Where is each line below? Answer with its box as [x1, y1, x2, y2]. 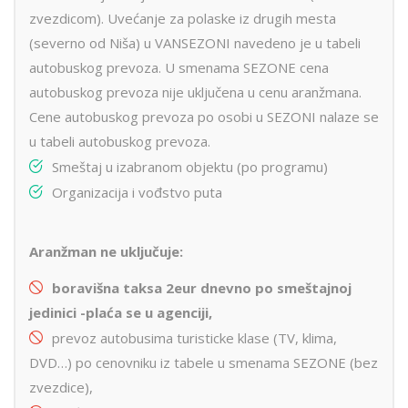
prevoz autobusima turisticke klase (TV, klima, [52, 329, 337, 348]
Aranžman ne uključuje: [29, 242, 183, 261]
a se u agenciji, [114, 303, 212, 322]
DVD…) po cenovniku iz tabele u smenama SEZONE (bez [29, 353, 378, 372]
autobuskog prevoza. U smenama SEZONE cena [29, 58, 329, 77]
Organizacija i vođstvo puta [52, 183, 222, 202]
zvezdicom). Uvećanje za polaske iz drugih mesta [29, 9, 336, 28]
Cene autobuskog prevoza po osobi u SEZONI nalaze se [29, 107, 379, 127]
